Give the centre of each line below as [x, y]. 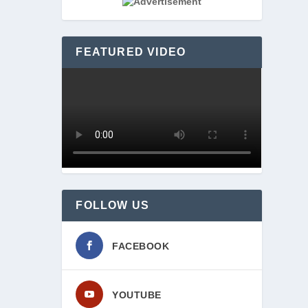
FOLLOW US [113, 206]
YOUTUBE [137, 295]
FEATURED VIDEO [131, 52]
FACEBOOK [141, 246]
